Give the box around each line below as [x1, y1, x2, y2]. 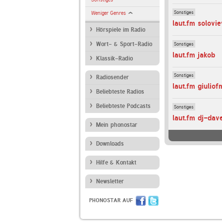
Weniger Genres [91, 10, 126, 16]
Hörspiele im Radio [96, 26, 145, 33]
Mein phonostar [96, 121, 137, 128]
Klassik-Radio [96, 55, 133, 62]
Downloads [96, 140, 124, 147]
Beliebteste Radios [96, 88, 144, 95]
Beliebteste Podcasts [96, 103, 151, 110]
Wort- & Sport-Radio [96, 41, 152, 48]
